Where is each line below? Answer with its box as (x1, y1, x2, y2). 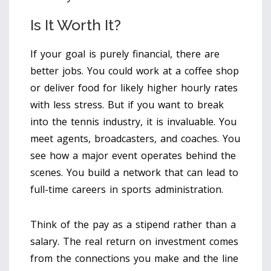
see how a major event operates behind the (30, 148, 236, 162)
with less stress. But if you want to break (30, 97, 224, 111)
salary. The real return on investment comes (30, 234, 238, 248)
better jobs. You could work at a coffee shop (30, 64, 239, 77)
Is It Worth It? (30, 15, 121, 34)
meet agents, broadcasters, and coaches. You (30, 131, 240, 145)
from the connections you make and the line (30, 251, 238, 265)
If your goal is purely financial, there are (30, 47, 220, 60)
